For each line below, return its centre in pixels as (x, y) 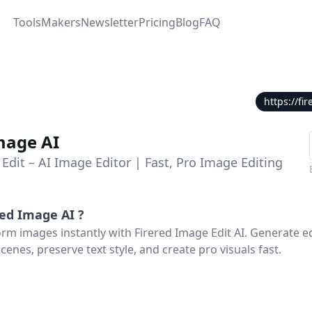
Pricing (157, 22)
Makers (61, 22)
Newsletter (109, 22)
